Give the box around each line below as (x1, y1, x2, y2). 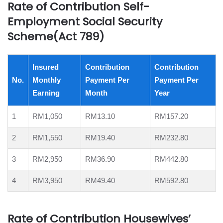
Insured (32, 63, 59, 72)
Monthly (32, 76, 61, 85)
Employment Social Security (7, 14, 162, 30)
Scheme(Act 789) (7, 29, 104, 45)
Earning (32, 89, 60, 98)
